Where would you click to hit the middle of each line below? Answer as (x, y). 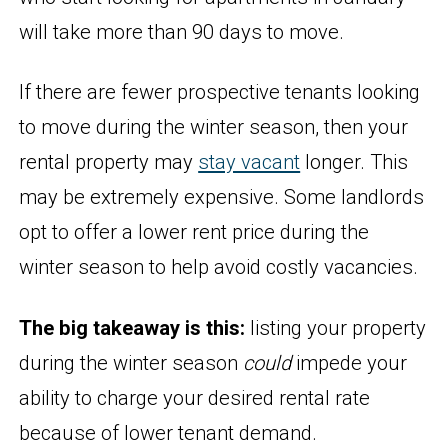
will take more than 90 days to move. (182, 31)
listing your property (336, 327)
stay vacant (249, 162)
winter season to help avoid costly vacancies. (219, 267)
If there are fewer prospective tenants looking (220, 92)
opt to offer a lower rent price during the (194, 232)
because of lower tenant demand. (168, 432)
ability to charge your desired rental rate (195, 397)
